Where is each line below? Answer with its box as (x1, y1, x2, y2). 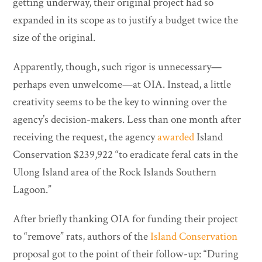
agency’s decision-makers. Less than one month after (13, 112, 242, 127)
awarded (157, 130, 195, 145)
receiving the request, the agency (13, 130, 158, 145)
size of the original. (13, 30, 96, 46)
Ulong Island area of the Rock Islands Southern (13, 165, 217, 180)
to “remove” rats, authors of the (13, 229, 151, 244)
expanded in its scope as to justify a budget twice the (13, 13, 239, 28)
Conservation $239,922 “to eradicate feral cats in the (13, 147, 239, 163)
